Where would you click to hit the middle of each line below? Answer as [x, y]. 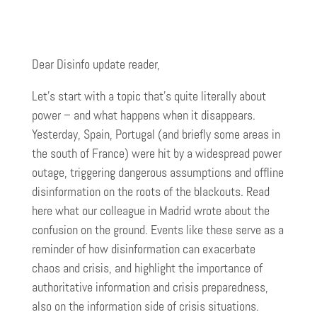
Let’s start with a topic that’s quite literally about [149, 96]
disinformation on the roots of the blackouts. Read [151, 191]
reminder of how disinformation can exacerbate [144, 249]
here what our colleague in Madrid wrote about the [151, 211]
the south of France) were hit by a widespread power [157, 153]
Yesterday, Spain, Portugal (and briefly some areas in [156, 134]
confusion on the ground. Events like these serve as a [158, 230]
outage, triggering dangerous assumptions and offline [158, 172]
